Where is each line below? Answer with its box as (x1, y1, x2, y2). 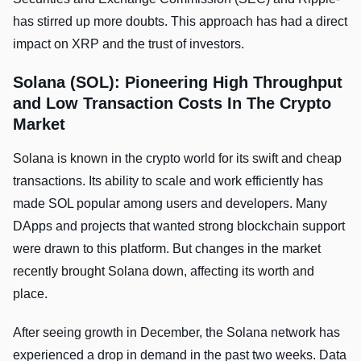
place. (13, 287, 48, 301)
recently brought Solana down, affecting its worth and (13, 264, 314, 279)
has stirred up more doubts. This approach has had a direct (13, 15, 347, 29)
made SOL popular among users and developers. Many (13, 197, 327, 211)
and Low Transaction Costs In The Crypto (13, 94, 331, 113)
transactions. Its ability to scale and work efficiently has (13, 174, 323, 189)
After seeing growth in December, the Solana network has (13, 326, 340, 340)
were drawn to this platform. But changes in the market (13, 242, 321, 256)
